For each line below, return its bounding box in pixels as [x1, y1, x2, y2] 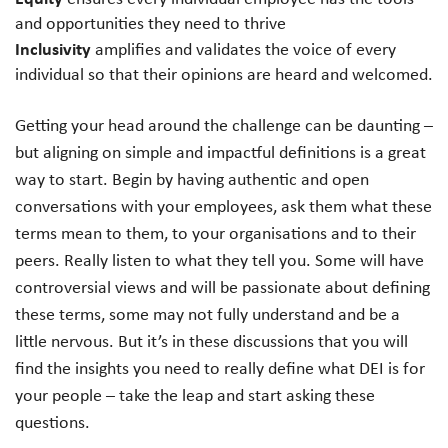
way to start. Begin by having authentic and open [15, 166, 369, 191]
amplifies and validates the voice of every [91, 36, 396, 61]
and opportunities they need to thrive [15, 10, 286, 35]
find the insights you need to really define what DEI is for [15, 355, 425, 380]
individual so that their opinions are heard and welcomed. [15, 61, 433, 86]
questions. [15, 409, 90, 434]
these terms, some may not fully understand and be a [15, 301, 400, 326]
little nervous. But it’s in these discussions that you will [15, 328, 408, 353]
